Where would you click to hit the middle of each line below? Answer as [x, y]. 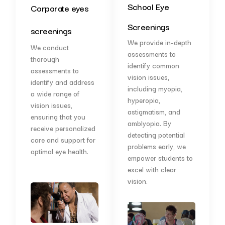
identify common [153, 65]
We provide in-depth [159, 42]
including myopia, [155, 88]
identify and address [62, 82]
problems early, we [156, 146]
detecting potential [156, 135]
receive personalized [63, 128]
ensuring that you [58, 117]
